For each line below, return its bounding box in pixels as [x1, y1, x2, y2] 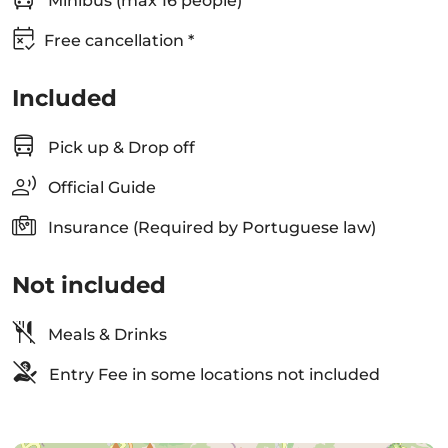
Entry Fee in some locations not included [45, 365, 380, 384]
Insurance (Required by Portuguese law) [44, 218, 376, 237]
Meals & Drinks [44, 325, 167, 344]
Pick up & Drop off [44, 138, 195, 157]
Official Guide [44, 178, 156, 197]
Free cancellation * [44, 31, 194, 50]
